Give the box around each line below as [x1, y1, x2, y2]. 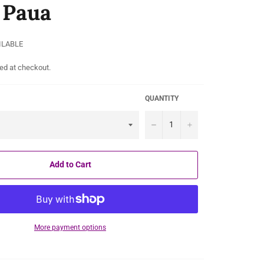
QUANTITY [145, 94, 179, 103]
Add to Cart [49, 160, 91, 170]
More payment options [34, 223, 106, 232]
